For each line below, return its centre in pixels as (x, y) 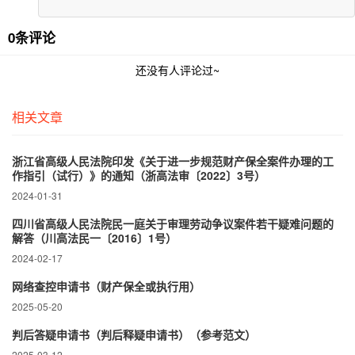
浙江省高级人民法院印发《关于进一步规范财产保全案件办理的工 (173, 160)
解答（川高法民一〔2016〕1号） (94, 237)
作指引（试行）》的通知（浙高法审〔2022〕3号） (139, 175)
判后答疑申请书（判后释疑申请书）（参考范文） (134, 334)
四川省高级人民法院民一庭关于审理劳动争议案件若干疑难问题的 (173, 223)
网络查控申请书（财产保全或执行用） (106, 286)
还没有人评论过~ (177, 69)
